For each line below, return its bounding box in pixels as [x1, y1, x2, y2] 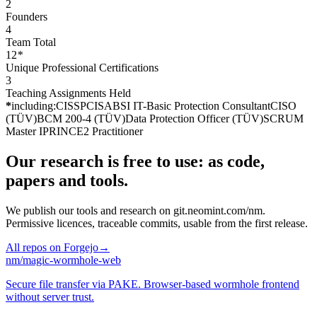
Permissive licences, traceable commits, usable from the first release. [6, 217, 308, 229]
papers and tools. [6, 171, 128, 190]
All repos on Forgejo [6, 241, 98, 253]
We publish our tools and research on [6, 204, 173, 217]
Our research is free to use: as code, [6, 151, 265, 171]
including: [11, 99, 56, 112]
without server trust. [6, 290, 94, 303]
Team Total [6, 35, 56, 48]
